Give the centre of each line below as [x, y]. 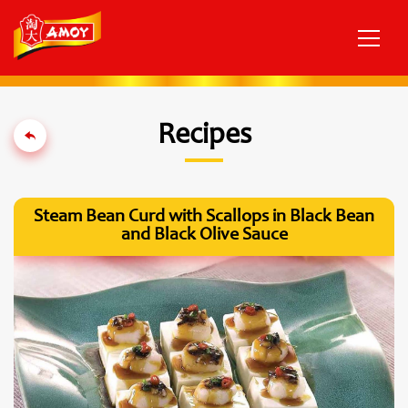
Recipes [204, 137]
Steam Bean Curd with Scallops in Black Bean [204, 218]
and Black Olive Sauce [204, 236]
